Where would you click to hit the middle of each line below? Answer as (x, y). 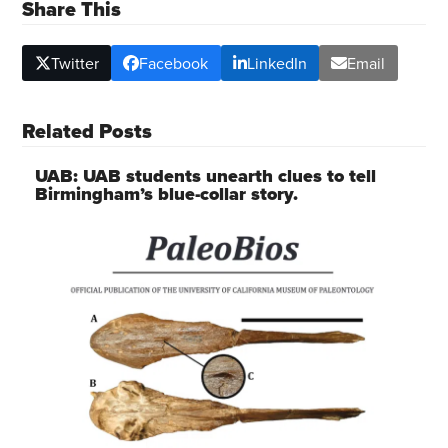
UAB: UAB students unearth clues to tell (205, 176)
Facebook (174, 63)
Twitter (74, 63)
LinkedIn (276, 63)
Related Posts (87, 131)
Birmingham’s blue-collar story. (166, 194)
